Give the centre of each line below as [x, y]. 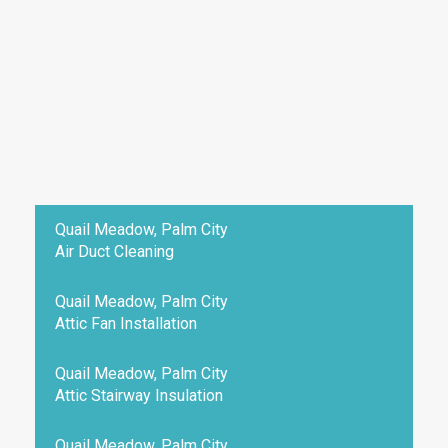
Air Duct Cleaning [114, 251]
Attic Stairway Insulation [139, 395]
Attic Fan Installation [126, 323]
